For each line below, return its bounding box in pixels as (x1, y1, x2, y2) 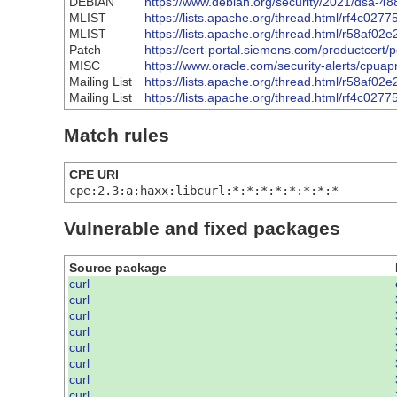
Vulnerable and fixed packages (64, 218, 340, 239)
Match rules (64, 125, 169, 146)
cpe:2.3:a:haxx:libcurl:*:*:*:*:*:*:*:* (69, 183, 339, 198)
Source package (69, 260, 167, 275)
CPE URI (69, 167, 119, 182)
